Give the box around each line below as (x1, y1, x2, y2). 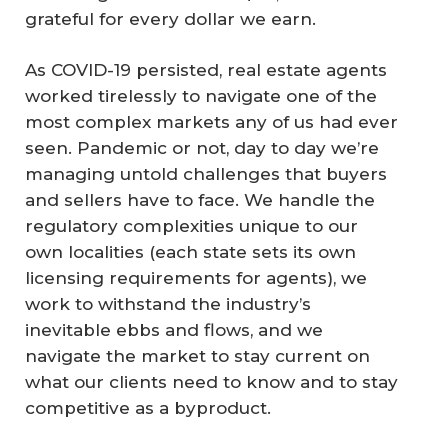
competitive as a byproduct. (25, 398, 271, 418)
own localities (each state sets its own (25, 242, 356, 262)
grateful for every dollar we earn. (25, 8, 316, 29)
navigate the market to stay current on (25, 346, 370, 366)
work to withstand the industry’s (25, 294, 311, 314)
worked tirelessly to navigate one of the (25, 86, 377, 106)
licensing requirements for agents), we (25, 268, 367, 288)
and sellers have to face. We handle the (25, 190, 375, 210)
